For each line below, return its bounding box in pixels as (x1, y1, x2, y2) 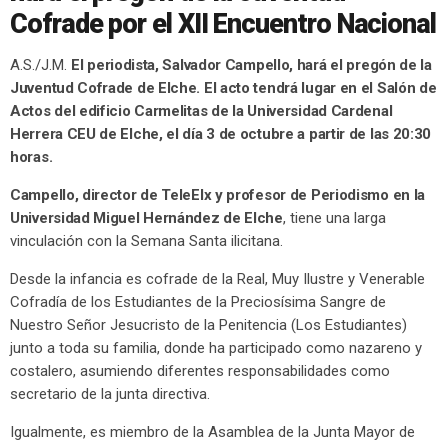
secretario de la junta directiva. (10, 384, 210, 403)
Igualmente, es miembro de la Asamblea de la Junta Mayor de (10, 422, 415, 441)
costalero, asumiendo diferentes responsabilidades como (10, 361, 390, 380)
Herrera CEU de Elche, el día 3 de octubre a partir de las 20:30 (10, 124, 432, 143)
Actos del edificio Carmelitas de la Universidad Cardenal (10, 101, 393, 120)
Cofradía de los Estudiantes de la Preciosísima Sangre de (10, 292, 386, 311)
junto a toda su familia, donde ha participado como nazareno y (10, 338, 422, 357)
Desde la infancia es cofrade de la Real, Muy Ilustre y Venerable (10, 269, 425, 288)
